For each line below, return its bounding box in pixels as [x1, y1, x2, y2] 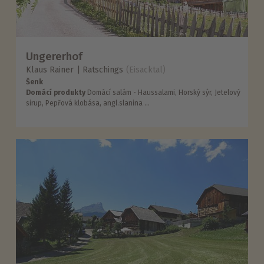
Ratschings [82, 65, 124, 75]
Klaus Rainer [26, 65, 74, 75]
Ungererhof [26, 49, 83, 63]
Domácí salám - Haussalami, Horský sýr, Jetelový [85, 88, 241, 97]
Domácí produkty [26, 88, 86, 97]
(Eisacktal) [126, 65, 166, 75]
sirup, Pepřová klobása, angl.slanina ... [26, 99, 150, 108]
